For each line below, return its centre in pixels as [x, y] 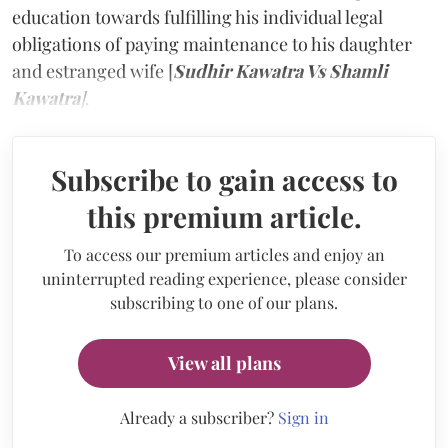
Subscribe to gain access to [224, 179]
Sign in [303, 417]
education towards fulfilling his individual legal [197, 16]
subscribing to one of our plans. [224, 302]
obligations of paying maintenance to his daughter [212, 43]
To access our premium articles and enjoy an [224, 254]
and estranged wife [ [92, 70]
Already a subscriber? [198, 417]
